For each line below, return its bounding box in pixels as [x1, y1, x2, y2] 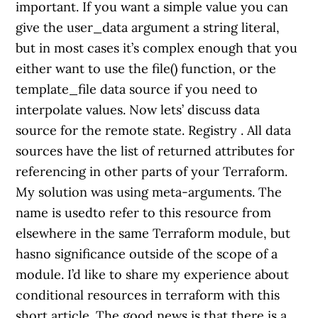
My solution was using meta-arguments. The [16, 184, 283, 200]
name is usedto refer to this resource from [16, 204, 272, 221]
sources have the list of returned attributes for [16, 143, 295, 159]
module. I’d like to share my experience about [16, 266, 290, 283]
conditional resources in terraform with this [16, 287, 280, 303]
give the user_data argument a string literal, [16, 19, 280, 35]
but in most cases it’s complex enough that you [16, 40, 298, 56]
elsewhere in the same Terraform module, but [16, 225, 291, 241]
